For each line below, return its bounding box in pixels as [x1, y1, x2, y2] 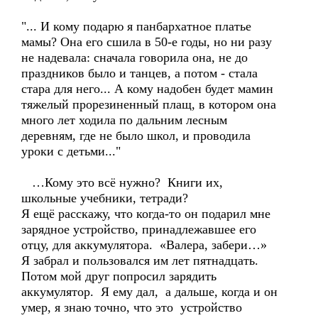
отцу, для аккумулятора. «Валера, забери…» [21, 238, 270, 252]
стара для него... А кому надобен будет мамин [21, 82, 273, 96]
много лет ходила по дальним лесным [21, 113, 227, 127]
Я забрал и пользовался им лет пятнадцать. [21, 253, 262, 268]
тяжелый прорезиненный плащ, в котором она [21, 97, 276, 111]
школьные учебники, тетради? [21, 191, 199, 205]
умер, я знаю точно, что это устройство [21, 300, 242, 314]
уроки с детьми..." [21, 144, 121, 158]
